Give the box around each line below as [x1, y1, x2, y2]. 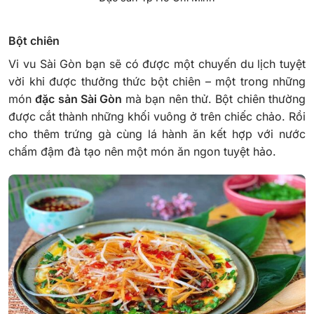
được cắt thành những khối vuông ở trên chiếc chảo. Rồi [8, 109, 306, 123]
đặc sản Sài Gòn [35, 91, 125, 106]
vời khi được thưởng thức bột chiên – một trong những [8, 74, 306, 88]
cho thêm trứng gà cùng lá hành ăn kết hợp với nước [8, 126, 306, 141]
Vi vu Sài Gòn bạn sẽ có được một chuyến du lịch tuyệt [8, 56, 306, 71]
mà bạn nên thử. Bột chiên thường [125, 91, 306, 106]
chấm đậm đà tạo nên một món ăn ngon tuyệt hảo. [8, 144, 276, 158]
